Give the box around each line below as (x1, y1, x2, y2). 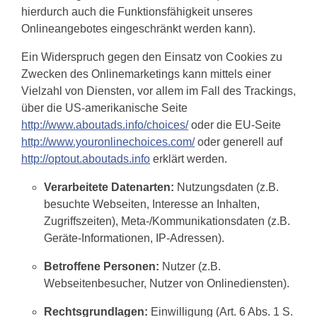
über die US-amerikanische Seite (21, 102, 188, 114)
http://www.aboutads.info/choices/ (21, 119, 188, 131)
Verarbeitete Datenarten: (44, 181, 174, 193)
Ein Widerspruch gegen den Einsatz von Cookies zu (21, 51, 282, 63)
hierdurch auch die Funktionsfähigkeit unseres (21, 6, 253, 18)
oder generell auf (195, 136, 282, 148)
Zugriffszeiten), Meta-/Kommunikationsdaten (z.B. (44, 215, 290, 227)
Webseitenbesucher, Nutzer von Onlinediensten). (44, 277, 289, 289)
